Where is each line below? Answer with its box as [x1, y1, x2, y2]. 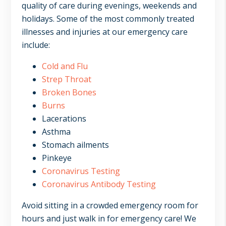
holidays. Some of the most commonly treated [21, 13, 194, 24]
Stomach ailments [41, 139, 109, 150]
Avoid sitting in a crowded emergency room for [21, 199, 198, 211]
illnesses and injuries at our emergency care [21, 26, 188, 37]
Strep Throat [41, 73, 91, 85]
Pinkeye [41, 152, 72, 163]
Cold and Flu [41, 60, 88, 72]
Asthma [41, 126, 71, 137]
